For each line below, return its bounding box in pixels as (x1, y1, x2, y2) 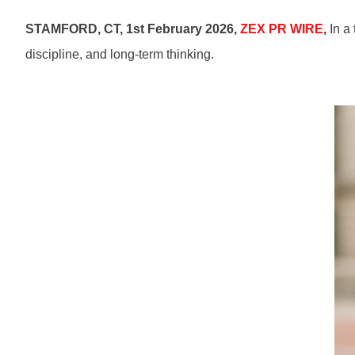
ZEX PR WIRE (240, 22, 323, 36)
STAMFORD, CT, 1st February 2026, (25, 22, 240, 36)
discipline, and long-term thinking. (25, 48, 214, 61)
